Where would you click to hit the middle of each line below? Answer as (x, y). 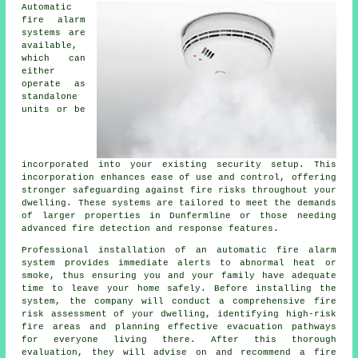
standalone (50, 96)
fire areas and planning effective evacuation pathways (179, 326)
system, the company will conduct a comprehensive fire (179, 301)
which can (54, 58)
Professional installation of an (119, 250)
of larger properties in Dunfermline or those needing (179, 215)
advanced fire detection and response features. (151, 228)
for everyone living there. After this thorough (179, 339)
